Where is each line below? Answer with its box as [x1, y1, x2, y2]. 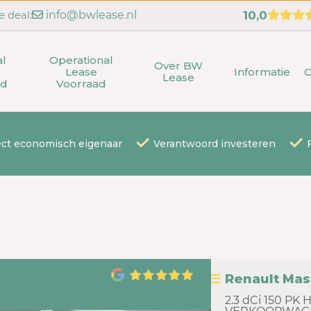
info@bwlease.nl [42, 8, 137, 22]
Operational [49, 53, 113, 67]
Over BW [154, 59, 203, 72]
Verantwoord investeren [153, 137, 276, 150]
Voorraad [56, 76, 106, 90]
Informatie [234, 65, 291, 78]
